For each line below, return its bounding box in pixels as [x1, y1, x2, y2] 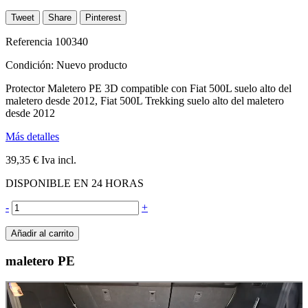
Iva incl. [38, 153, 76, 166]
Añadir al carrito [11, 228, 74, 239]
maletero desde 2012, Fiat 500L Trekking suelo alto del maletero [5, 94, 284, 107]
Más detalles [5, 130, 59, 142]
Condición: [5, 58, 56, 71]
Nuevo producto [56, 58, 127, 71]
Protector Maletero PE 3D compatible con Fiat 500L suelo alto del [5, 82, 291, 94]
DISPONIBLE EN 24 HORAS [5, 177, 144, 189]
